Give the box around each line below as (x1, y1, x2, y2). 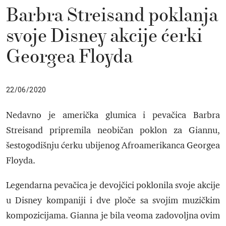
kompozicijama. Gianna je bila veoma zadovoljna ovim (6, 210, 220, 221)
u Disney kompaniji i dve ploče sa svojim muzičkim (6, 195, 220, 206)
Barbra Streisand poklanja (6, 4, 218, 28)
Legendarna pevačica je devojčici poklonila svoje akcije (6, 180, 220, 191)
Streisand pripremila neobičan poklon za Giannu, (6, 125, 220, 136)
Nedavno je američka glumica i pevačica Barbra (6, 109, 220, 121)
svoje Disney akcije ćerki (6, 24, 202, 49)
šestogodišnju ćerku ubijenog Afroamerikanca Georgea (6, 140, 220, 151)
